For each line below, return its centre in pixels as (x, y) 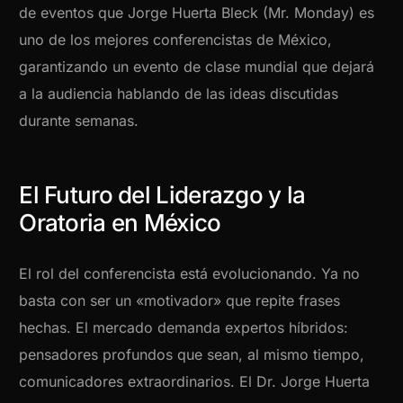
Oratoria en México (120, 223)
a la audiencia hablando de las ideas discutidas (179, 94)
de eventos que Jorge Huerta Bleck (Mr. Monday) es (197, 13)
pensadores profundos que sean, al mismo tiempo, (192, 355)
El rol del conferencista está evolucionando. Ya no (190, 274)
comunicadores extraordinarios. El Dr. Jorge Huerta (195, 382)
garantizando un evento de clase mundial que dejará (197, 67)
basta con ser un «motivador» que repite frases (180, 301)
